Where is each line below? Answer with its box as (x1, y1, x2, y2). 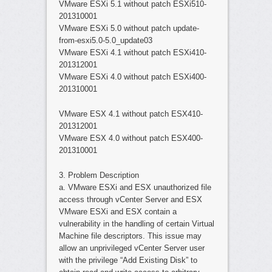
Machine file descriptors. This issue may (58, 231, 202, 240)
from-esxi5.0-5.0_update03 (58, 35, 152, 45)
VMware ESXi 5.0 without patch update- (58, 23, 199, 33)
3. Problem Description (58, 170, 139, 180)
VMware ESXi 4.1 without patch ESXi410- (58, 47, 206, 57)
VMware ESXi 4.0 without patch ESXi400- (58, 72, 206, 81)
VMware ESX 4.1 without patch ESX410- (58, 109, 203, 118)
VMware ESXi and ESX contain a (58, 206, 177, 216)
